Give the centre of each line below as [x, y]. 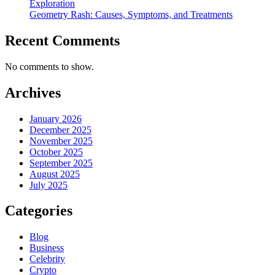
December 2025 [60, 130]
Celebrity [47, 259]
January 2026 [56, 118]
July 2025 [48, 185]
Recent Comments [62, 40]
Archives [33, 92]
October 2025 [56, 152]
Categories [39, 211]
